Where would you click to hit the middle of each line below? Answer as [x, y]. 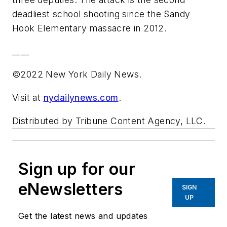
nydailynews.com [81, 98]
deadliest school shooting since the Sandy [101, 14]
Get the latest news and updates [83, 216]
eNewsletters [71, 189]
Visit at [28, 98]
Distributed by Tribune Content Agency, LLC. [109, 121]
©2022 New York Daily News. [77, 74]
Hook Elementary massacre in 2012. [90, 28]
